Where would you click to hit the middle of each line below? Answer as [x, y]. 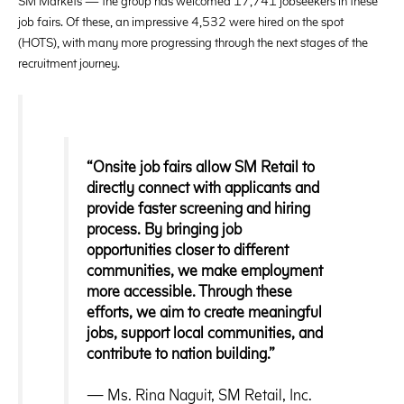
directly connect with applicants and [203, 186]
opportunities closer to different [188, 248]
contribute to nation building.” [181, 352]
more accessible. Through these [190, 289]
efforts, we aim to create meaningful [205, 310]
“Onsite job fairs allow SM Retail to [201, 165]
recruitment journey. [69, 63]
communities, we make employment [205, 269]
